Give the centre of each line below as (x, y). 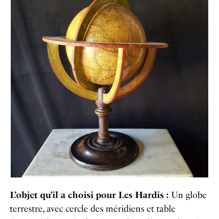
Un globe (188, 195)
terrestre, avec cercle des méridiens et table (93, 209)
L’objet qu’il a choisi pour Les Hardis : (89, 195)
